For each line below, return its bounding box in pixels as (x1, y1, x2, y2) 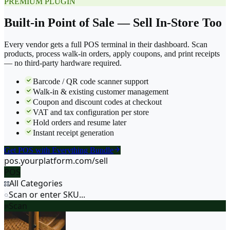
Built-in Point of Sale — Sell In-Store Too (4, 16, 222, 30)
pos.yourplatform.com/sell (4, 155, 108, 167)
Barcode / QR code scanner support (33, 77, 148, 86)
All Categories (9, 178, 63, 189)
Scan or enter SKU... (9, 189, 85, 201)
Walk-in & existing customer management (33, 87, 168, 97)
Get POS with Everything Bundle (4, 146, 113, 155)
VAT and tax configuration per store (33, 108, 149, 117)
